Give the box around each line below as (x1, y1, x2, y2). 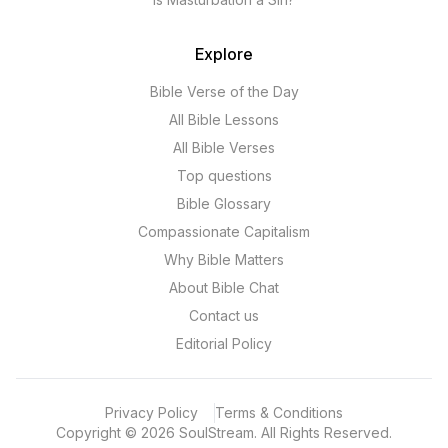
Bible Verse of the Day (149, 82, 299, 100)
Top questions (176, 166, 272, 184)
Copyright (56, 423, 121, 441)
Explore (195, 43, 253, 64)
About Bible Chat (169, 278, 279, 296)
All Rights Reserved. (261, 423, 392, 441)
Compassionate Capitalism (138, 222, 310, 240)
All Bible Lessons (169, 110, 279, 128)
